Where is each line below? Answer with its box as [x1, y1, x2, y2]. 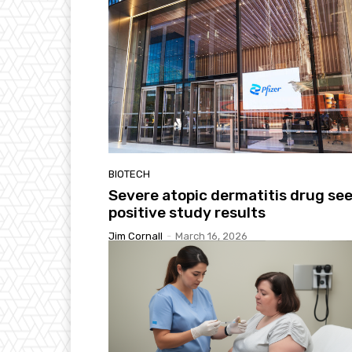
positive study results [108, 203, 266, 222]
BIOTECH [108, 167, 150, 180]
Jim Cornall [108, 229, 163, 242]
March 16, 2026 [175, 229, 247, 242]
